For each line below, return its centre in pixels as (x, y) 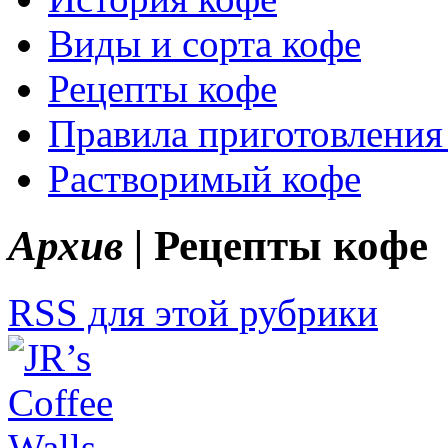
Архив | (75, 245)
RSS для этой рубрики (193, 312)
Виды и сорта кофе (204, 43)
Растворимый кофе (204, 178)
